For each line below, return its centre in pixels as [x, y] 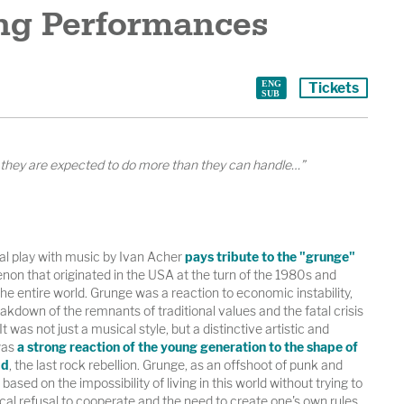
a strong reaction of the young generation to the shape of [187, 347]
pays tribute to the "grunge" [270, 257]
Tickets [333, 87]
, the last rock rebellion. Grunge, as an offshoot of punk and [175, 365]
